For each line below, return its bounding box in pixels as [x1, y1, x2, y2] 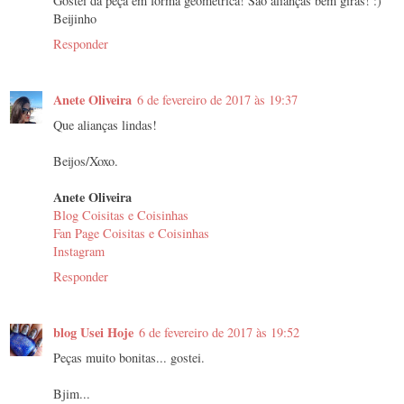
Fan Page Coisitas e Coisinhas [53, 225, 209, 243]
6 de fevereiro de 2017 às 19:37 [137, 91, 298, 109]
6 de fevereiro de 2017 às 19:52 [139, 324, 299, 342]
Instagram [53, 243, 105, 261]
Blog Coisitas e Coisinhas [53, 207, 188, 225]
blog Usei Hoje [53, 323, 133, 343]
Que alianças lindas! [53, 116, 157, 134]
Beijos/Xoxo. [53, 152, 118, 170]
